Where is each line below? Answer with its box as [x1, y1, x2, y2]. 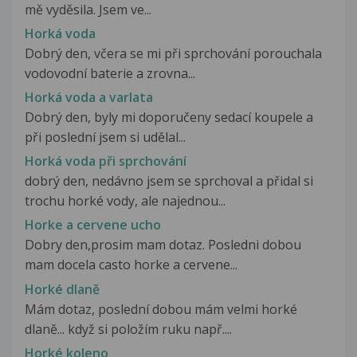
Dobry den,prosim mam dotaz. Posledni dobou [25, 236, 301, 254]
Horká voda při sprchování [25, 152, 186, 171]
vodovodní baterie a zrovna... [25, 64, 195, 82]
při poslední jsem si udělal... [25, 128, 186, 147]
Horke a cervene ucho [25, 216, 161, 234]
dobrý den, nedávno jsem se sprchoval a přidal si [25, 172, 313, 190]
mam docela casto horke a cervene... [25, 256, 237, 274]
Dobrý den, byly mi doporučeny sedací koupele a [25, 108, 313, 127]
